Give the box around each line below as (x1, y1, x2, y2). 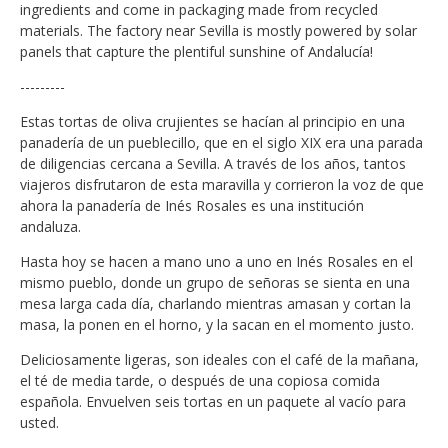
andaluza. (20, 216, 81, 236)
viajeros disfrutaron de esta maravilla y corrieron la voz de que (20, 174, 424, 194)
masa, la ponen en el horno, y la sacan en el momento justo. (20, 314, 414, 334)
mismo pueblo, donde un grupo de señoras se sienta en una (20, 272, 410, 292)
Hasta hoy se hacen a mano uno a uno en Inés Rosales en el (20, 251, 413, 271)
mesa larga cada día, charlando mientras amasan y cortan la (20, 293, 411, 313)
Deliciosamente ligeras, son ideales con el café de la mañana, (20, 349, 419, 369)
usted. (20, 412, 59, 432)
